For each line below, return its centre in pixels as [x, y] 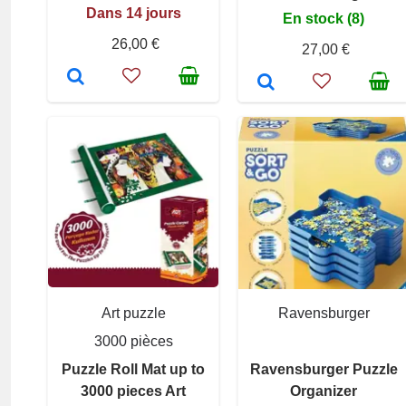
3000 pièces [133, 342]
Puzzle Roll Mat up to [133, 370]
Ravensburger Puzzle [324, 370]
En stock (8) [324, 19]
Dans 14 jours [133, 14]
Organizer [324, 391]
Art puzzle [133, 314]
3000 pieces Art [133, 391]
